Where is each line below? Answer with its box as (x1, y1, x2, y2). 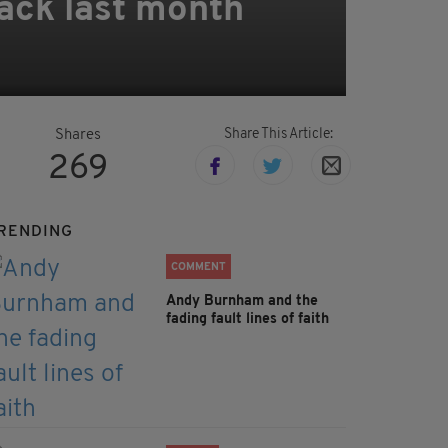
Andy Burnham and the (166, 294, 318, 310)
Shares (55, 128, 101, 144)
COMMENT (171, 262, 226, 274)
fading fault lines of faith (166, 312, 329, 328)
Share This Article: (223, 127, 333, 143)
